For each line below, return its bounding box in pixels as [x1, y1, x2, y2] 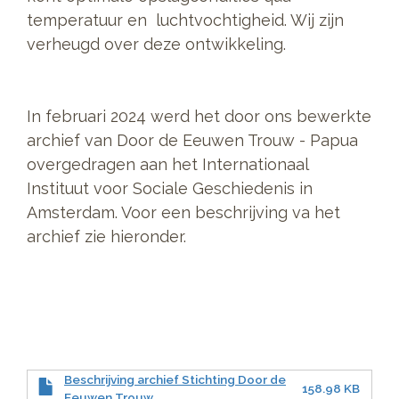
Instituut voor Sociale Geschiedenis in [27, 179, 313, 199]
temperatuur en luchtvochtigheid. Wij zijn [27, 11, 344, 30]
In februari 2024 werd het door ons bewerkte [27, 107, 371, 126]
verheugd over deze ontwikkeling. [27, 35, 295, 54]
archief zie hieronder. [27, 227, 186, 247]
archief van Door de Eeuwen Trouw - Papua [27, 131, 358, 151]
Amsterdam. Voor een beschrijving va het [27, 203, 340, 223]
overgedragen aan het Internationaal [27, 155, 308, 175]
